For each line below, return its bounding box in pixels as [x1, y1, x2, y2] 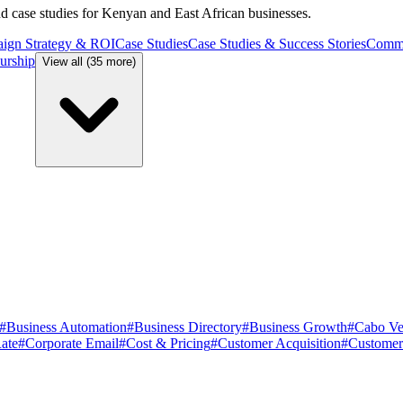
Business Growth [249, 318, 347, 335]
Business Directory [134, 318, 242, 335]
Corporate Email [25, 335, 119, 351]
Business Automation [6, 318, 127, 335]
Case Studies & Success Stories [188, 35, 366, 51]
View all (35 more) [42, 54, 136, 68]
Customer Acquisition [218, 335, 341, 351]
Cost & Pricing [126, 335, 210, 351]
